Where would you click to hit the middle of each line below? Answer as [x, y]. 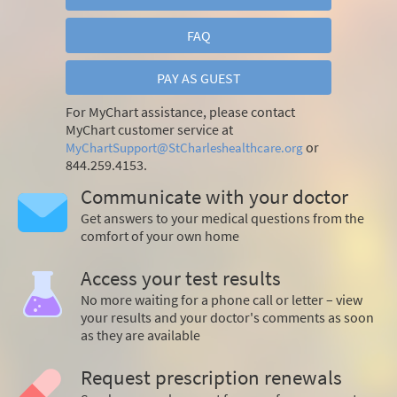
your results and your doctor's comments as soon [227, 317]
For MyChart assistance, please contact [180, 111]
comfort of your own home [160, 235]
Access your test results [181, 278]
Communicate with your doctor [214, 196]
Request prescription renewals [211, 377]
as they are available [140, 335]
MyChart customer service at [149, 129]
